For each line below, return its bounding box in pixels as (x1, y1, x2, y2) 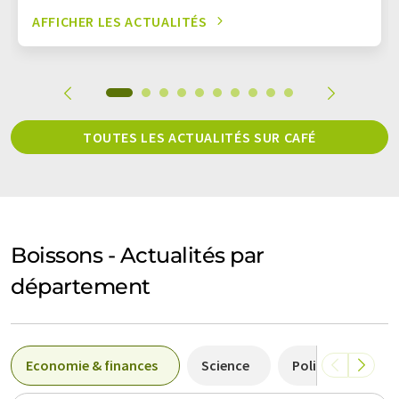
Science (201, 355, 249, 374)
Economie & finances (26, 355, 158, 374)
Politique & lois (292, 355, 387, 374)
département (11, 273, 151, 299)
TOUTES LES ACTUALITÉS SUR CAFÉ (82, 127, 317, 146)
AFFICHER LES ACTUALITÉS (32, 12, 208, 30)
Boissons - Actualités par (11, 241, 265, 268)
